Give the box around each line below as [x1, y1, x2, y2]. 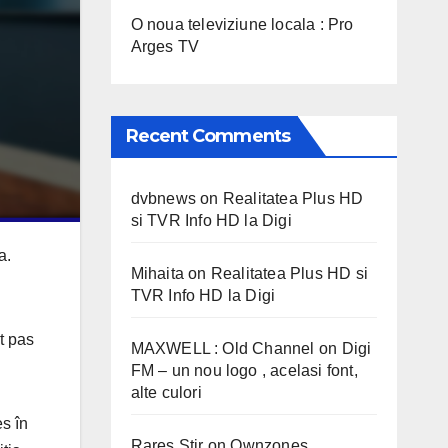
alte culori [130, 383, 202, 401]
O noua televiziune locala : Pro [130, 15, 354, 33]
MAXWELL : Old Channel [130, 339, 315, 357]
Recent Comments [125, 124, 290, 147]
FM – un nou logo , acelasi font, [130, 361, 358, 379]
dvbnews [130, 189, 196, 207]
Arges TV [130, 37, 200, 55]
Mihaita [130, 264, 184, 282]
